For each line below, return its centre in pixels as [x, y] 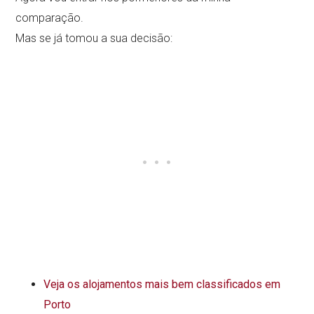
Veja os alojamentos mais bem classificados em [162, 284]
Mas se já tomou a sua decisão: [94, 38]
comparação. [50, 18]
